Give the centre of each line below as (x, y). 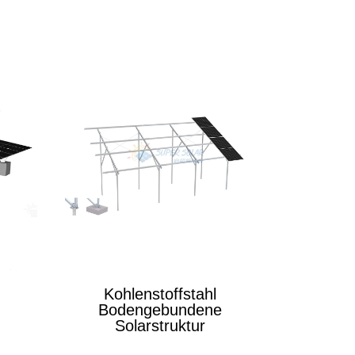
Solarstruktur (160, 326)
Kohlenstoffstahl (160, 294)
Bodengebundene (160, 310)
